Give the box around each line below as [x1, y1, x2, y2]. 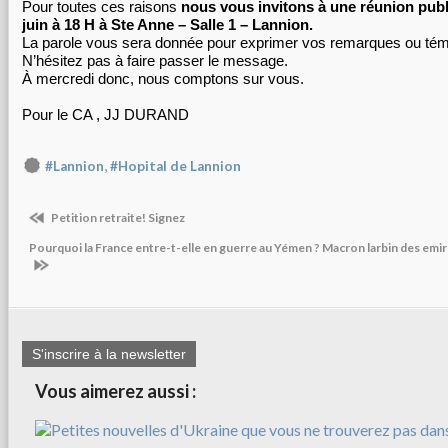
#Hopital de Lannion [110, 158, 241, 174]
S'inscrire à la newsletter [32, 345, 186, 362]
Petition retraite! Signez [49, 210, 185, 226]
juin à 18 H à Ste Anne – [22, 16, 190, 33]
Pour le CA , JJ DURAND [22, 106, 189, 123]
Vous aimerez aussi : [35, 379, 196, 402]
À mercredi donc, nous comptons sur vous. [22, 70, 304, 87]
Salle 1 [190, 16, 240, 33]
